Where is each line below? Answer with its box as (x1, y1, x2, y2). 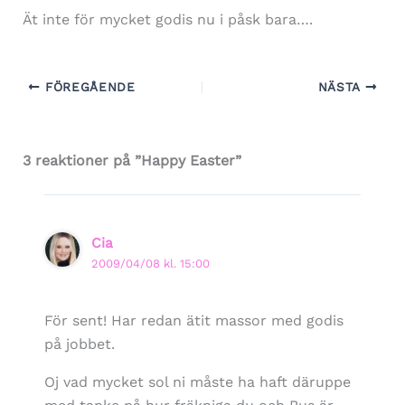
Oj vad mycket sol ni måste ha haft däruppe (43, 372, 351, 391)
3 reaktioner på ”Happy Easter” (22, 152, 241, 170)
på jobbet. (43, 334, 115, 353)
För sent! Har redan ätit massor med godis (43, 311, 344, 329)
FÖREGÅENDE (40, 80, 136, 95)
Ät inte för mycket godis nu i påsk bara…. (22, 11, 313, 29)
